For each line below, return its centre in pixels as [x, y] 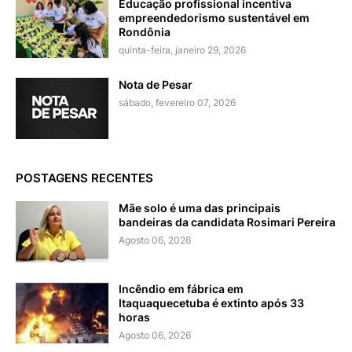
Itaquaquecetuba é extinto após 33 [211, 302]
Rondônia [145, 31]
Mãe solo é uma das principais [200, 207]
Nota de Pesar [156, 84]
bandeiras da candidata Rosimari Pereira [227, 222]
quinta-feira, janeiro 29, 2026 [182, 49]
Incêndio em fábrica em [181, 288]
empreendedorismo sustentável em [214, 17]
